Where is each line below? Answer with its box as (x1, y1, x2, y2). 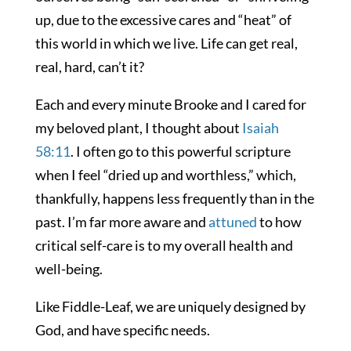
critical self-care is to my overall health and (34, 237, 293, 255)
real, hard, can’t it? (34, 58, 144, 76)
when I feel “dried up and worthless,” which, (34, 166, 296, 184)
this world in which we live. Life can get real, (34, 34, 298, 52)
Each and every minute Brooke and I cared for (34, 96, 306, 114)
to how (256, 213, 302, 231)
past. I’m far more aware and (34, 213, 208, 231)
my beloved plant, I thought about (34, 119, 242, 137)
